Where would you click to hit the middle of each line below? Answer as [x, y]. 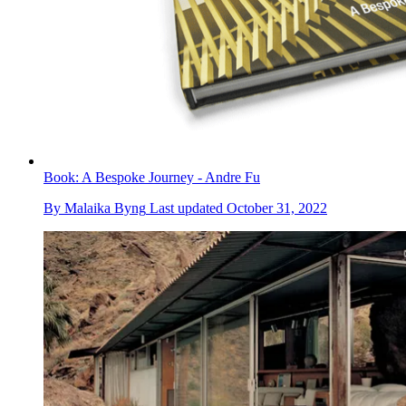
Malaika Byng [105, 208]
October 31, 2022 [277, 208]
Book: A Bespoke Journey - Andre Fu [152, 178]
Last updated [188, 208]
